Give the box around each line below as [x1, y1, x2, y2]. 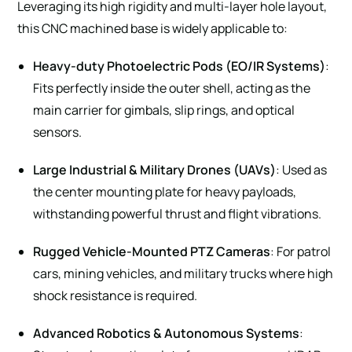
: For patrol [270, 242, 332, 260]
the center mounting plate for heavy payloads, [33, 182, 297, 200]
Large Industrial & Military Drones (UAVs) [33, 160, 277, 178]
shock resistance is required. [33, 286, 198, 304]
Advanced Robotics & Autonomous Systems [33, 324, 300, 342]
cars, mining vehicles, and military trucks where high [33, 264, 334, 282]
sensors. [33, 123, 82, 141]
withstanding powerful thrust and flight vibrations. [33, 204, 322, 222]
